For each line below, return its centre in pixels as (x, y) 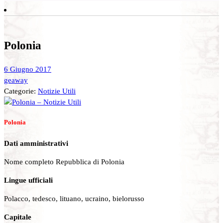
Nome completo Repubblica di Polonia (64, 161)
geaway (16, 80)
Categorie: (21, 91)
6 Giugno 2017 (28, 69)
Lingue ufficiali (28, 180)
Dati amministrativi (36, 143)
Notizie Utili (57, 91)
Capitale (18, 217)
